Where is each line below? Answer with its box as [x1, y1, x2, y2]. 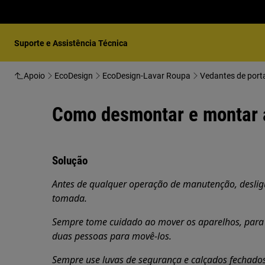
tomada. [52, 192, 87, 205]
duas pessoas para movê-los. [52, 230, 172, 243]
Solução [52, 154, 88, 167]
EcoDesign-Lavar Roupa [102, 71, 190, 80]
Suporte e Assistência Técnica [14, 38, 128, 48]
